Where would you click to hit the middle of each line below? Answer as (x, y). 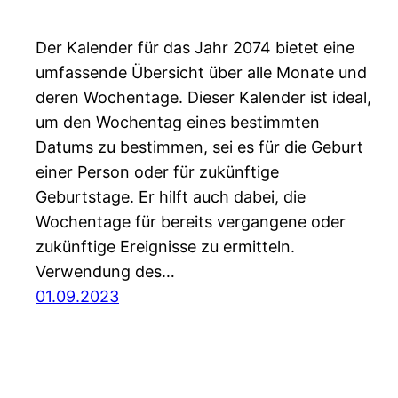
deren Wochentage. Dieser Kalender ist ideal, (203, 98)
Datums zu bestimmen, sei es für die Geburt (199, 147)
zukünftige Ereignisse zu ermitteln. (165, 247)
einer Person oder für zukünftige (157, 172)
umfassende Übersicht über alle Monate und (201, 73)
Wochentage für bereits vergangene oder (191, 222)
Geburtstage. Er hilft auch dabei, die (171, 197)
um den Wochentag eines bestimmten (178, 123)
